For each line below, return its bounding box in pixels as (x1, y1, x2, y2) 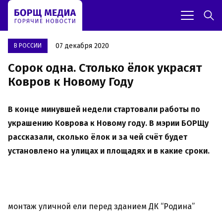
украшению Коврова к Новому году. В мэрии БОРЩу (8, 118, 209, 128)
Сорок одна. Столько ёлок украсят (8, 61, 202, 75)
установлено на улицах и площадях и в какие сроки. (8, 146, 212, 156)
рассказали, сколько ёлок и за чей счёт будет (8, 132, 187, 142)
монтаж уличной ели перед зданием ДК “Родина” (8, 202, 195, 212)
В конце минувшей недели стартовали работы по (8, 105, 200, 114)
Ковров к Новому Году (8, 75, 133, 89)
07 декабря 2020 (55, 42, 109, 51)
